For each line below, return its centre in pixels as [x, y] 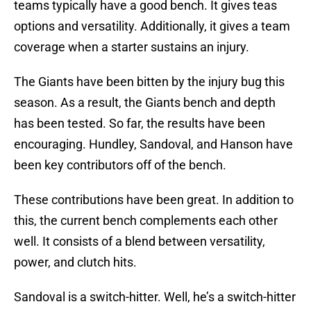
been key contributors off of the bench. [120, 165]
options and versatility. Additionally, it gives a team [152, 26]
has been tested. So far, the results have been [140, 124]
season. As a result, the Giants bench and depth [145, 103]
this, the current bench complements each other [146, 221]
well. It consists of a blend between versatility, [140, 242]
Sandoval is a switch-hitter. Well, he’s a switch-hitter [155, 297]
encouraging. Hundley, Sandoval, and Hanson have [153, 144]
